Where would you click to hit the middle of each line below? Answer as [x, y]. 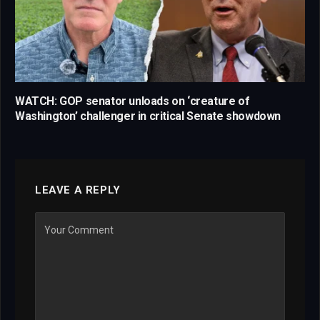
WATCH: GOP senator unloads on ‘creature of [132, 101]
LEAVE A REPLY [78, 190]
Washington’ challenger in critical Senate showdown [148, 116]
